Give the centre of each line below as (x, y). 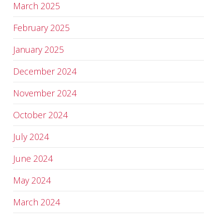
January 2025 (38, 49)
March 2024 (36, 202)
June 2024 (33, 158)
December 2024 (45, 71)
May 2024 (32, 180)
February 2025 (41, 28)
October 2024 (40, 115)
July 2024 (31, 137)
